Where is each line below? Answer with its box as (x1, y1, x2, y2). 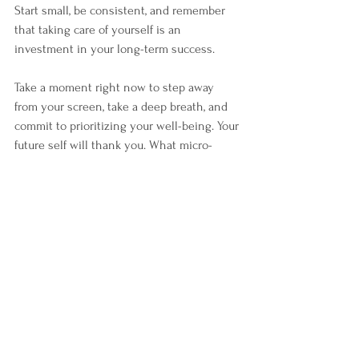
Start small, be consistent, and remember (14, 3, 228, 18)
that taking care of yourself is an (14, 22, 184, 38)
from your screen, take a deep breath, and (14, 99, 231, 115)
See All (225, 305, 256, 318)
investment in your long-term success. (14, 42, 218, 57)
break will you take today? (14, 157, 148, 172)
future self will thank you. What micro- (14, 138, 212, 153)
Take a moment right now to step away (14, 80, 217, 95)
